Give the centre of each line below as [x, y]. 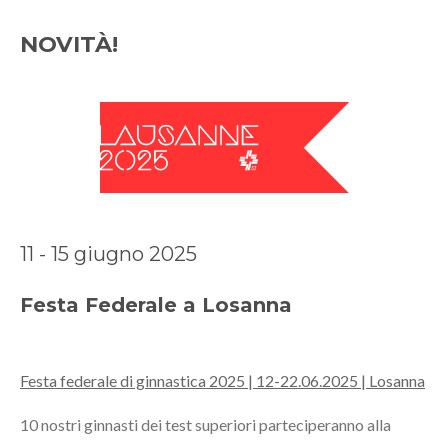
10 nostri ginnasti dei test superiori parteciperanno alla [205, 425]
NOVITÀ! [69, 44]
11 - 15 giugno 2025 [108, 254]
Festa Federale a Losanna [156, 305]
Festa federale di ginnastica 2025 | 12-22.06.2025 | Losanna [222, 381]
